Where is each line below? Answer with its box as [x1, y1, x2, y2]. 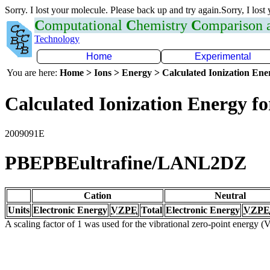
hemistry [136, 17, 191, 33]
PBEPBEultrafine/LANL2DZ [5, 152, 246, 174]
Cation [84, 190, 111, 201]
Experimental [195, 51, 251, 61]
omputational [45, 17, 126, 33]
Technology [34, 34, 80, 44]
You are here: [7, 67, 60, 78]
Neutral [215, 190, 246, 201]
